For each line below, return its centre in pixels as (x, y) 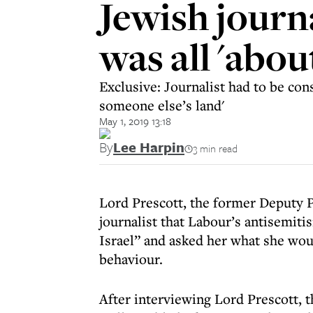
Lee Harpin (149, 147)
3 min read (215, 148)
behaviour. (131, 259)
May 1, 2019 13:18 (135, 121)
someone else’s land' (162, 105)
